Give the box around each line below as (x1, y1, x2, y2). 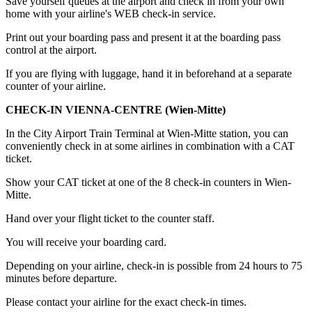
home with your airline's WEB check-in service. (6, 8, 216, 20)
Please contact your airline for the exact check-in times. (6, 296, 247, 309)
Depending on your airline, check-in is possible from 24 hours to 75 (6, 260, 302, 272)
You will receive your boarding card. (6, 236, 166, 249)
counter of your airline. (6, 80, 106, 93)
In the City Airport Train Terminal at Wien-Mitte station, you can (6, 127, 288, 140)
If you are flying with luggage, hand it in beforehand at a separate (6, 68, 292, 80)
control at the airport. (6, 44, 97, 56)
